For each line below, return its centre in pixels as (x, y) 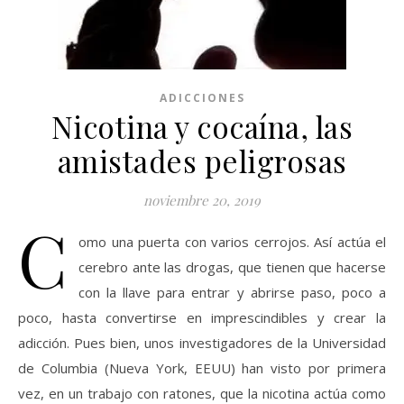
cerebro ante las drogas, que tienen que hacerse (232, 267)
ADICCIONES (202, 98)
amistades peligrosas (202, 161)
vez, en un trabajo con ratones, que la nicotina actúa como (202, 393)
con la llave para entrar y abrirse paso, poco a (232, 292)
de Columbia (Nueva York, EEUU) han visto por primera (202, 368)
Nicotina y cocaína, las (202, 126)
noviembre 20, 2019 (202, 200)
